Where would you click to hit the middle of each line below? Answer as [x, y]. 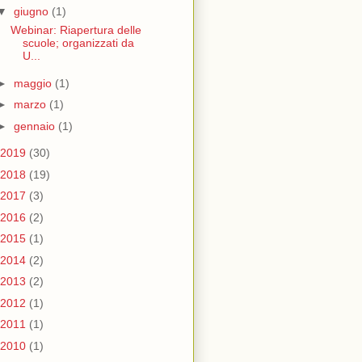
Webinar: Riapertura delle [76, 30]
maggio [34, 83]
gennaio [36, 126]
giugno [32, 12]
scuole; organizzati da [78, 43]
